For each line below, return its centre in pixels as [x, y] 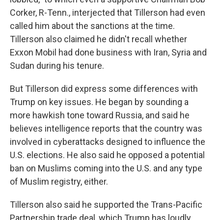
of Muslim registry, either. [59, 182]
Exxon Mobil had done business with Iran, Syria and [108, 53]
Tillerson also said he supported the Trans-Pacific [106, 205]
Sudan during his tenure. [57, 66]
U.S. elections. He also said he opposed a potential [107, 155]
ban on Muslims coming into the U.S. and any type [106, 168]
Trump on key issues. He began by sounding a [99, 102]
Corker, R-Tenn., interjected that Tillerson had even [108, 13]
